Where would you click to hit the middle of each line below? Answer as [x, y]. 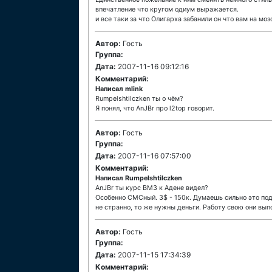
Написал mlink [119, 89]
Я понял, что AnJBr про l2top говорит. [155, 108]
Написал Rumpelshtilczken [139, 178]
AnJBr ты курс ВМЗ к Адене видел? [151, 188]
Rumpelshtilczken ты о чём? [139, 99]
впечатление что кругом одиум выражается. [167, 9]
